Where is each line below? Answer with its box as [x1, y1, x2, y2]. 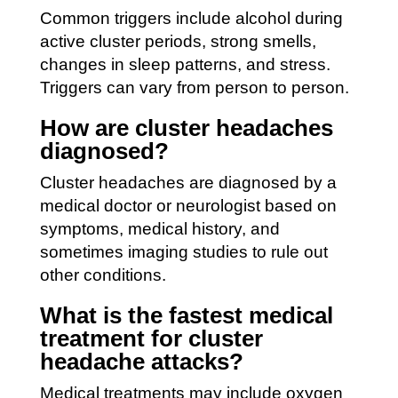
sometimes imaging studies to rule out [39, 242, 328, 261]
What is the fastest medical [39, 301, 333, 329]
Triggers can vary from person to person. [39, 77, 349, 97]
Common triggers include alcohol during [39, 8, 343, 28]
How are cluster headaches [39, 114, 333, 141]
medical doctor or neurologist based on [39, 195, 337, 215]
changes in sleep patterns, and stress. [39, 54, 330, 74]
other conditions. [39, 265, 166, 284]
